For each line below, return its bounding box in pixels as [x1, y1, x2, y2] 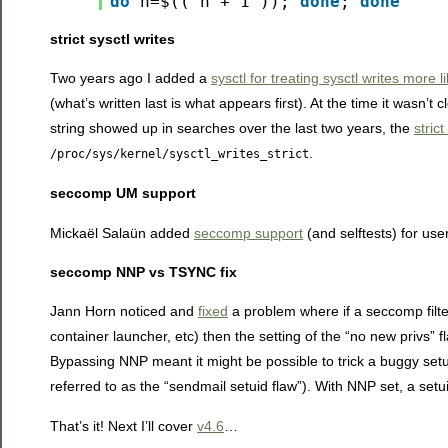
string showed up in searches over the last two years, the [50, 119, 414, 136]
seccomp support [194, 224, 303, 241]
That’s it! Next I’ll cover [50, 417, 197, 434]
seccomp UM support [50, 185, 196, 202]
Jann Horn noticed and [50, 303, 198, 320]
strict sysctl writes [50, 30, 175, 47]
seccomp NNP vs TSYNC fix [50, 264, 237, 281]
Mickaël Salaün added [50, 224, 194, 241]
